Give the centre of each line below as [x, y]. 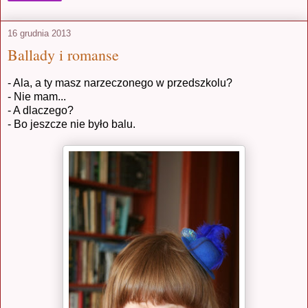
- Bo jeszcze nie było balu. [71, 124]
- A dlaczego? [41, 111]
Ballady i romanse [63, 55]
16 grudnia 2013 [39, 34]
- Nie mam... [37, 97]
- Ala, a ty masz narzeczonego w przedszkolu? [120, 83]
